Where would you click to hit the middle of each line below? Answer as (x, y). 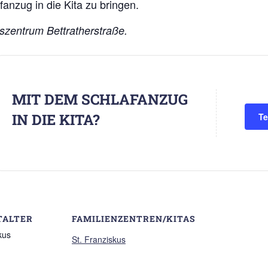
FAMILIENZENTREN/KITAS (134, 219)
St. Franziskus (99, 239)
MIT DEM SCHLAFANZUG (100, 99)
